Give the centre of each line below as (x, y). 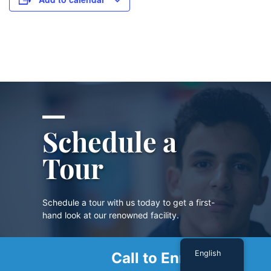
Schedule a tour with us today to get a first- (129, 203)
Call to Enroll (157, 258)
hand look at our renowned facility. (111, 215)
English (208, 253)
